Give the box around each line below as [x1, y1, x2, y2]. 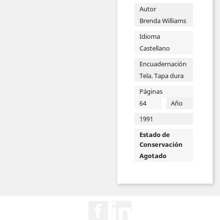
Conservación [139, 139, 183, 149]
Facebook [108, 200, 144, 211]
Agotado [139, 151, 166, 161]
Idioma [139, 31, 160, 41]
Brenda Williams [139, 16, 186, 25]
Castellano [139, 43, 170, 53]
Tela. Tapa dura [139, 71, 184, 80]
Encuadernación [139, 59, 187, 68]
